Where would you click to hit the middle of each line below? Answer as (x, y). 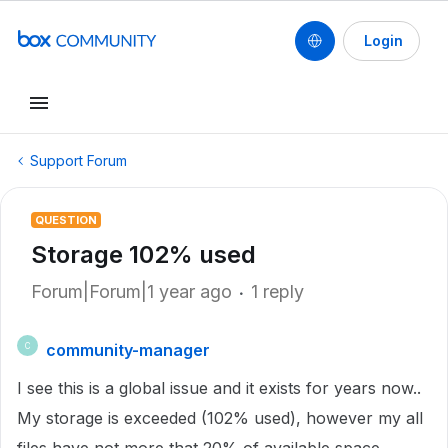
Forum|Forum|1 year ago (131, 291)
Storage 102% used (143, 254)
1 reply (277, 291)
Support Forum (78, 160)
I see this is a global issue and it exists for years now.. (219, 388)
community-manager (128, 350)
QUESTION (66, 220)
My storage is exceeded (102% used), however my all (220, 418)
